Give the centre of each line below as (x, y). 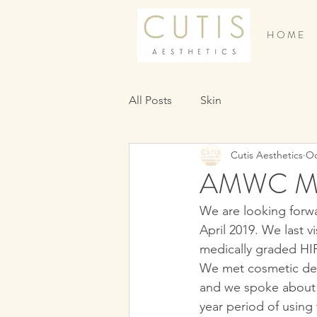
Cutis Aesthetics (267, 155)
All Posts (150, 100)
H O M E (285, 35)
